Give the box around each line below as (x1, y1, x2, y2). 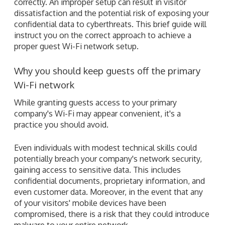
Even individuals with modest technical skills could (14, 142, 197, 153)
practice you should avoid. (14, 119, 108, 130)
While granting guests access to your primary (14, 97, 177, 107)
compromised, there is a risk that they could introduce (14, 208, 209, 219)
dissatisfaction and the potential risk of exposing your (14, 8, 209, 18)
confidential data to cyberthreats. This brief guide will (14, 19, 206, 29)
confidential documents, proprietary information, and (14, 175, 205, 186)
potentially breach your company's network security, (14, 153, 202, 164)
